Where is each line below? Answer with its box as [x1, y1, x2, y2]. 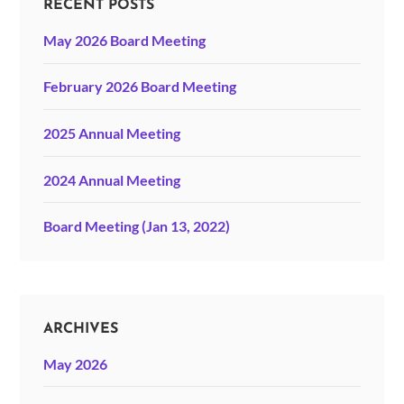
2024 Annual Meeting [42, 170, 180, 188]
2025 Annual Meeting [42, 124, 180, 142]
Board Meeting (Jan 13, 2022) [42, 217, 230, 235]
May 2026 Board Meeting [42, 31, 206, 49]
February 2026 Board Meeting [42, 78, 236, 96]
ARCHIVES [42, 321, 118, 336]
